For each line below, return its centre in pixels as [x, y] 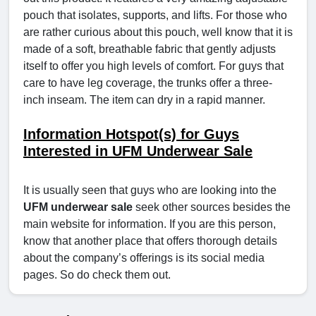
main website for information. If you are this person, [150, 224]
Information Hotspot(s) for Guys [131, 134]
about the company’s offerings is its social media [144, 258]
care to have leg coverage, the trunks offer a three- [148, 83]
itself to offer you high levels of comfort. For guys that [153, 66]
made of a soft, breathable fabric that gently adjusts [150, 49]
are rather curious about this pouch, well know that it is [158, 32]
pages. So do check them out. [97, 275]
